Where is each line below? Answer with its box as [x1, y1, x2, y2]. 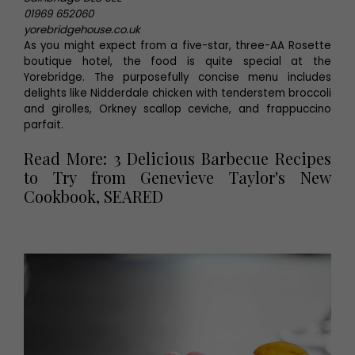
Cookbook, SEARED [24, 185, 163, 207]
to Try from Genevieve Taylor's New [24, 166, 331, 188]
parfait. [24, 117, 63, 132]
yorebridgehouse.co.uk [24, 22, 140, 37]
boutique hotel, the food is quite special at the [24, 54, 331, 69]
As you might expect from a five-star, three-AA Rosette [24, 38, 331, 53]
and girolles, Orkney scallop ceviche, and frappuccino [24, 101, 331, 116]
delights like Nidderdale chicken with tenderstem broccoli [24, 86, 331, 101]
